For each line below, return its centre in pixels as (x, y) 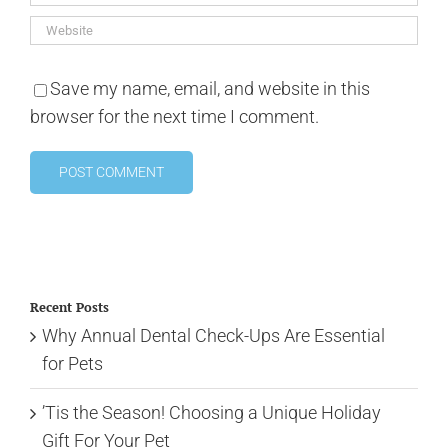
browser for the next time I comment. (174, 117)
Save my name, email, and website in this (210, 89)
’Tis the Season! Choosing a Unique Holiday (211, 412)
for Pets (72, 363)
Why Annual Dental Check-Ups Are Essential (213, 335)
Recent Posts (69, 307)
